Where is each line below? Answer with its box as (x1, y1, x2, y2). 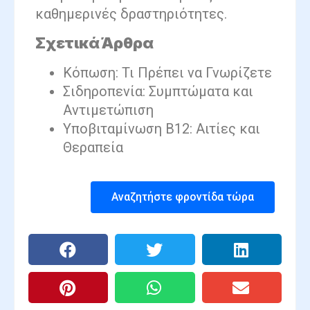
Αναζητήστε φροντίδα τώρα (111, 190, 254, 204)
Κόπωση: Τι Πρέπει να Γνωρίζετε (63, 64, 272, 82)
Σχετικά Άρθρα (35, 34, 154, 53)
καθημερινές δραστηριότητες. (35, 5, 227, 22)
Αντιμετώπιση (63, 102, 154, 119)
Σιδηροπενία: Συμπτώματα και (63, 83, 253, 100)
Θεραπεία (63, 139, 123, 156)
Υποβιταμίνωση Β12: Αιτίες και (63, 120, 260, 138)
